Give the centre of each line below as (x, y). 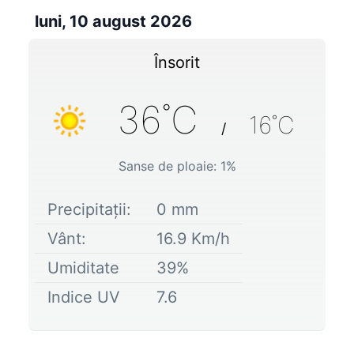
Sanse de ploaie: (169, 166)
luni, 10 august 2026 (113, 21)
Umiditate (83, 267)
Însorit (177, 62)
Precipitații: (89, 209)
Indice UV (84, 297)
